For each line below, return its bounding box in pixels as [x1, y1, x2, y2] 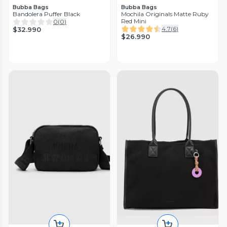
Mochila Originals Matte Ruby [121, 10, 209, 18]
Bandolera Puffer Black [13, 10, 80, 18]
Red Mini [121, 17, 146, 25]
